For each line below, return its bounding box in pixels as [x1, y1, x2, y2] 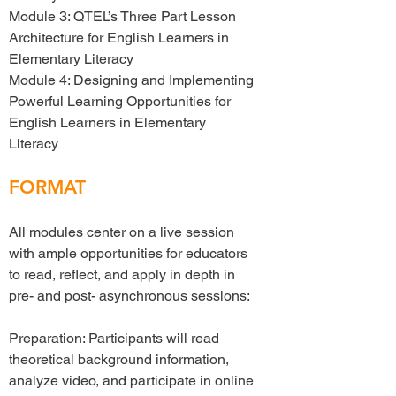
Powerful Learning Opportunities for [9, 93, 231, 110]
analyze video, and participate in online [9, 372, 254, 389]
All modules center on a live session [9, 224, 234, 240]
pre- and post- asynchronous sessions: [9, 287, 250, 304]
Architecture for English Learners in [9, 29, 229, 46]
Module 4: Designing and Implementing [9, 72, 254, 88]
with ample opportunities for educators [9, 245, 247, 262]
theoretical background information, [9, 351, 229, 368]
